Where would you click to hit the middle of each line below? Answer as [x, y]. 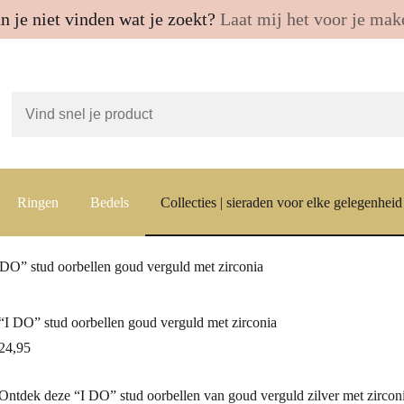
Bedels [110, 202]
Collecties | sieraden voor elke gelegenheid [281, 202]
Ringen [38, 202]
